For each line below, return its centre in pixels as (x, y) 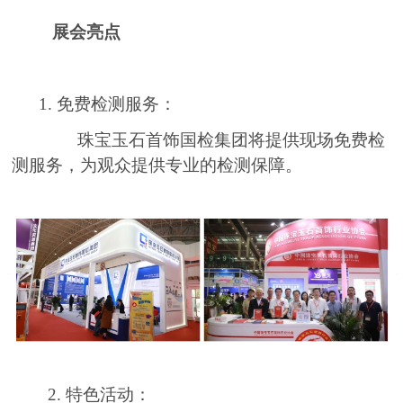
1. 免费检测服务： (94, 104)
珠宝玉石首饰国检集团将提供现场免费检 (215, 140)
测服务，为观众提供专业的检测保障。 (157, 166)
